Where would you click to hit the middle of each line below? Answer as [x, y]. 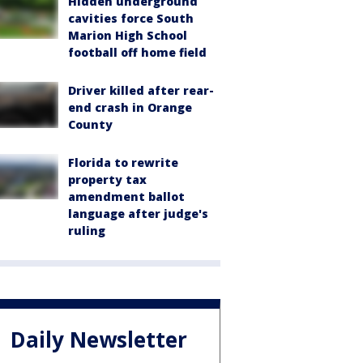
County [90, 125]
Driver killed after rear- [141, 91]
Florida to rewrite [123, 163]
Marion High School [128, 36]
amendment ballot [126, 197]
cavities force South [131, 19]
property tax [107, 180]
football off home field [137, 53]
